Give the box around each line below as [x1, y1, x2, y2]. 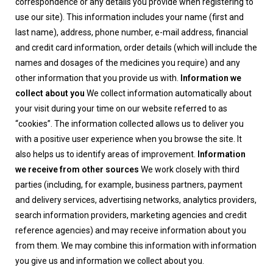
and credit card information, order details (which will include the [15, 43, 257, 52]
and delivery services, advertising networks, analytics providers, [15, 195, 257, 205]
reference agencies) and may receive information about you [15, 225, 246, 235]
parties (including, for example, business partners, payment [15, 180, 243, 190]
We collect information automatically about [85, 88, 252, 98]
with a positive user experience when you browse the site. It [15, 134, 242, 144]
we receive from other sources [15, 165, 139, 174]
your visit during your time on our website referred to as [15, 104, 227, 113]
